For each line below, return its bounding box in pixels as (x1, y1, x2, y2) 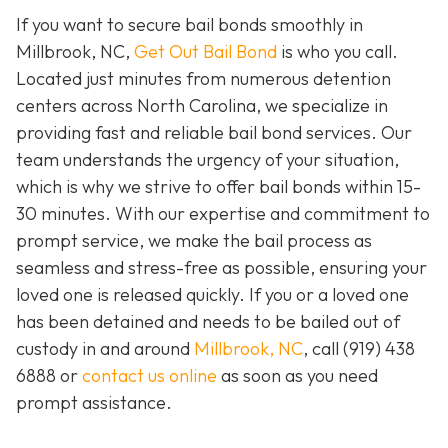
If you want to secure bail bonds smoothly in (16, 13, 363, 37)
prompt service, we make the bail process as (16, 229, 372, 253)
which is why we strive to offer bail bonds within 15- (16, 175, 421, 199)
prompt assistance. (16, 391, 172, 415)
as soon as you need (217, 364, 378, 388)
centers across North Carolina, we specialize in (16, 94, 388, 118)
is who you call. (277, 40, 398, 64)
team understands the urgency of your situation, (16, 148, 399, 172)
